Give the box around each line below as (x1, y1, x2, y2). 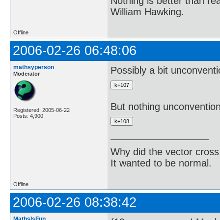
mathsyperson (13, 64, 54, 71)
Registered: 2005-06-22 (13, 107, 70, 113)
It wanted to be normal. (110, 158, 212, 169)
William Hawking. (110, 6, 184, 17)
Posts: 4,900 (13, 113, 43, 119)
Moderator (13, 71, 40, 77)
